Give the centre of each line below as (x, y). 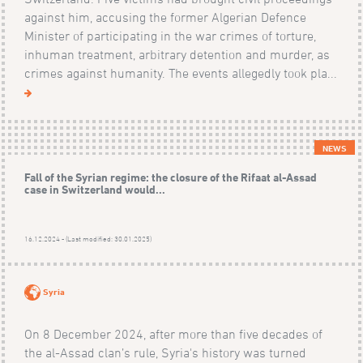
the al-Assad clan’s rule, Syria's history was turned (166, 352)
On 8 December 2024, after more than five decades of (174, 333)
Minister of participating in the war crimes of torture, (171, 35)
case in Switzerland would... (95, 189)
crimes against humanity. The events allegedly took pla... (181, 73)
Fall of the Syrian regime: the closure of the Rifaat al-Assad (171, 177)
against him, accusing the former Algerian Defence (166, 17)
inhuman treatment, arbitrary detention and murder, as (177, 54)
